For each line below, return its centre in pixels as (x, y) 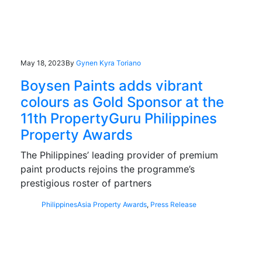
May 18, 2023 (43, 63)
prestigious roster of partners (86, 183)
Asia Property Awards (112, 204)
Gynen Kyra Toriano (108, 63)
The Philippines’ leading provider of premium (119, 155)
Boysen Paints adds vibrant (112, 85)
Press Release (173, 204)
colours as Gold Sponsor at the (122, 102)
